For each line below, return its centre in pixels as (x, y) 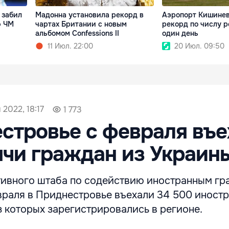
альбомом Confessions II (77, 33)
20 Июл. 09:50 (199, 46)
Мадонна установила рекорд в (90, 15)
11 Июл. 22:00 (71, 46)
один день (180, 33)
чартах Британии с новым (81, 24)
